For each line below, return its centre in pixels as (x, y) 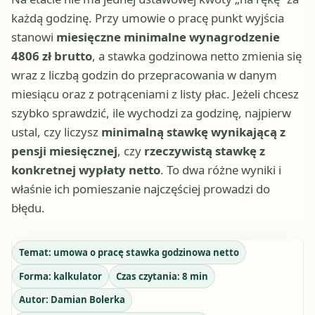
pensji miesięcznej (64, 151)
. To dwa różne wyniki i (221, 170)
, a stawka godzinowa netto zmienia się (197, 56)
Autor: (34, 300)
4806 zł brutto (52, 56)
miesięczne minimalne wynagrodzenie (168, 37)
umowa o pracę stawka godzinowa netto (146, 252)
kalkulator (77, 276)
